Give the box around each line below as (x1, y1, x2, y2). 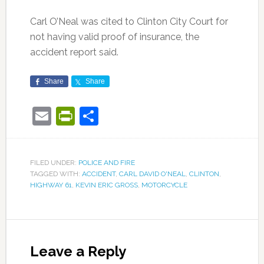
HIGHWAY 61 (29, 181, 72, 189)
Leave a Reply (29, 243, 126, 260)
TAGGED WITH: (29, 170, 82, 178)
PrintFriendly (74, 105, 183, 127)
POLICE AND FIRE (78, 159, 135, 167)
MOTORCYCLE (141, 181, 187, 189)
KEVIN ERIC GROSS (75, 181, 138, 189)
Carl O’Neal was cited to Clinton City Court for (29, 16, 228, 27)
